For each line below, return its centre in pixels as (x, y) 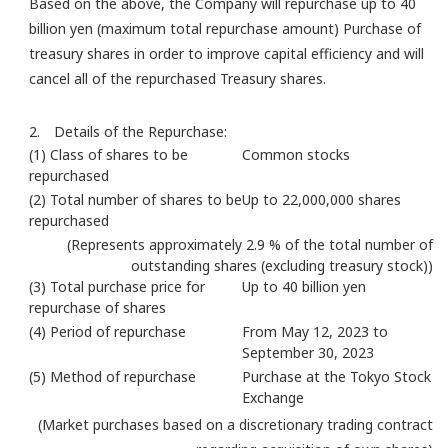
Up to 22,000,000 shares (321, 199)
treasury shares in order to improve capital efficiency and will (226, 53)
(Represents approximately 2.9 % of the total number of (250, 244)
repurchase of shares (97, 307)
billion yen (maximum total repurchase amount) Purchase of (225, 28)
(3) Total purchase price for (117, 286)
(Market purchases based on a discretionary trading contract (235, 425)
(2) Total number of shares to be (135, 199)
